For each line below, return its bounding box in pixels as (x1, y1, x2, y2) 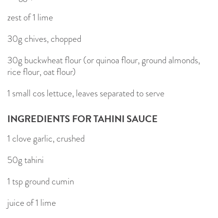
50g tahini (7, 153, 44, 166)
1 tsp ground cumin (7, 174, 74, 188)
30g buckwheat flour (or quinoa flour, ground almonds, (7, 53, 200, 67)
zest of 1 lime (7, 10, 53, 24)
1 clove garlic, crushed (7, 131, 85, 145)
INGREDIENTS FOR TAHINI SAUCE (7, 111, 158, 126)
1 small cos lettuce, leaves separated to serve (7, 86, 164, 100)
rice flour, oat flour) (7, 65, 76, 78)
